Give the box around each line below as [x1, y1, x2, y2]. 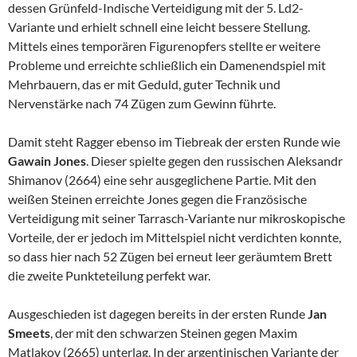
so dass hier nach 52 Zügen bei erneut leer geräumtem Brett [8, 249, 332, 265]
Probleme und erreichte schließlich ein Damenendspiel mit [8, 57, 326, 73]
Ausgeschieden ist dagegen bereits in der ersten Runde [8, 306, 308, 322]
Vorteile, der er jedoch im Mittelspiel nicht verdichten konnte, [8, 229, 341, 245]
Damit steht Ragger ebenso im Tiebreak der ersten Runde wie [8, 134, 340, 150]
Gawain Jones [8, 153, 86, 169]
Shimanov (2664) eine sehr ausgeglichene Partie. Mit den [8, 172, 316, 188]
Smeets [8, 325, 50, 341]
